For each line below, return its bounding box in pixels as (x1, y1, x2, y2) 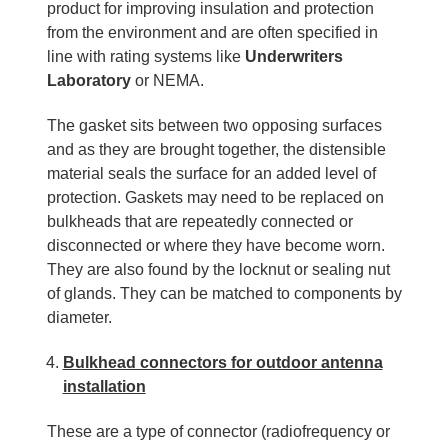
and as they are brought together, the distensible (46, 140, 386, 158)
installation (62, 377, 146, 395)
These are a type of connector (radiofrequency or (46, 422, 390, 440)
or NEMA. (130, 71, 204, 89)
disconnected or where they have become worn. (46, 236, 385, 254)
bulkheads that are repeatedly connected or (46, 212, 353, 230)
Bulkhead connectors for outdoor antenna (62, 353, 383, 371)
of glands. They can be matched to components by (46, 284, 402, 302)
